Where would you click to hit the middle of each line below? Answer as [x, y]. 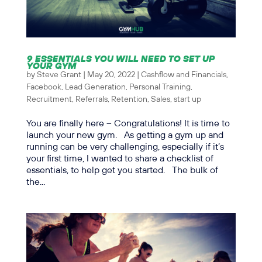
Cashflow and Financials [183, 75]
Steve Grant [59, 75]
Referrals [91, 99]
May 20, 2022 [111, 75]
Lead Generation [95, 87]
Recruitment [49, 99]
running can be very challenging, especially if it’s [125, 147]
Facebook [44, 87]
